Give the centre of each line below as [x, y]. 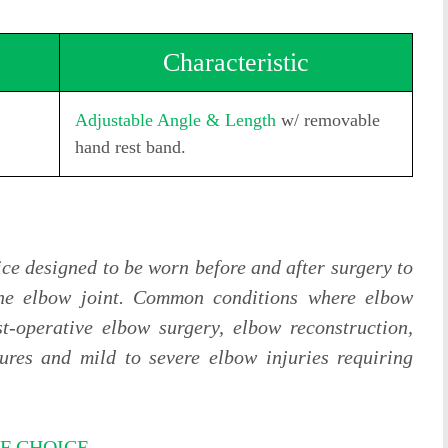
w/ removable [328, 120]
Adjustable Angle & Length [176, 120]
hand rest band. [131, 147]
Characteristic [236, 62]
